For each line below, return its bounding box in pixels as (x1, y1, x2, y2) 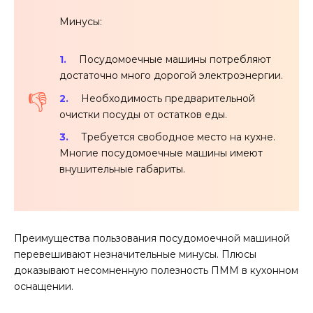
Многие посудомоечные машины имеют (59, 147, 263, 160)
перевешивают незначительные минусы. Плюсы (14, 248, 256, 261)
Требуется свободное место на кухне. (81, 131, 276, 144)
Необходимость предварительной (81, 92, 256, 105)
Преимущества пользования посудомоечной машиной (14, 232, 290, 245)
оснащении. (14, 280, 73, 293)
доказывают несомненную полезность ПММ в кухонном (14, 264, 298, 277)
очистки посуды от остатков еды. (59, 108, 227, 121)
